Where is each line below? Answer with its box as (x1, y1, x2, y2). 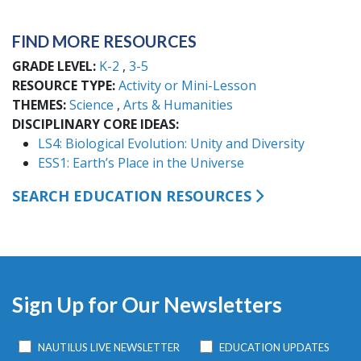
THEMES (12, 96, 63, 114)
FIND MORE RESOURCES (12, 31, 197, 51)
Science (69, 96, 114, 114)
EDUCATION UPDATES (218, 340, 330, 354)
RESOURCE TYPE (12, 77, 112, 94)
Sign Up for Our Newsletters (12, 292, 282, 317)
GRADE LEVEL (12, 57, 93, 75)
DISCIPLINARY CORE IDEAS (12, 115, 176, 133)
